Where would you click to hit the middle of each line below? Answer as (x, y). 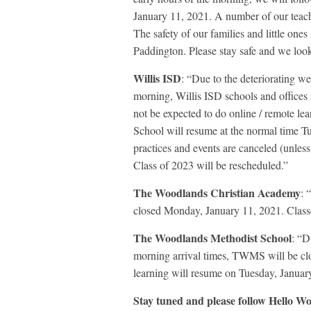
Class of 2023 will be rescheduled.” (211, 165)
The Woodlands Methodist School (212, 238)
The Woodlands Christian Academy (217, 193)
